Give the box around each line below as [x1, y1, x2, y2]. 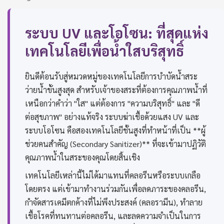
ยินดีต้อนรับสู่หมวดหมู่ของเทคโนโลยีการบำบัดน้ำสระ [25, 71, 197, 82]
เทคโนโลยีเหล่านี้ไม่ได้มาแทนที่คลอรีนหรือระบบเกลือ [25, 170, 200, 181]
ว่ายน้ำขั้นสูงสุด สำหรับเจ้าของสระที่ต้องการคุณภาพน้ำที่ [25, 84, 207, 95]
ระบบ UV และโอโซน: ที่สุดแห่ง [25, 23, 208, 42]
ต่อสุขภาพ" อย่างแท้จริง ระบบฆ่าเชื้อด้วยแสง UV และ [25, 111, 199, 122]
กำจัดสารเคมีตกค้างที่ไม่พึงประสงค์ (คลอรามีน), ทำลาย [25, 197, 202, 208]
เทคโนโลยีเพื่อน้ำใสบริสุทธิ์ [25, 41, 184, 60]
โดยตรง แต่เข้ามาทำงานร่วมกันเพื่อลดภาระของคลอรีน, [25, 183, 206, 194]
